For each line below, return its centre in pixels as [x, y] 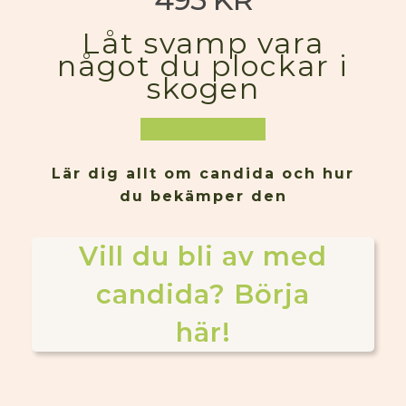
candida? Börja [203, 294]
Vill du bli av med [203, 256]
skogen [203, 88]
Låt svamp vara [203, 43]
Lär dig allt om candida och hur [203, 174]
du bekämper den [203, 196]
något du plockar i [203, 66]
